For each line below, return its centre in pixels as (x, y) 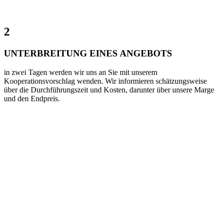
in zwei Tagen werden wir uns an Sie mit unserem (81, 72)
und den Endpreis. (32, 98)
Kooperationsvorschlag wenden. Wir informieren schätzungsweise (105, 81)
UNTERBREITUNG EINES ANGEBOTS (88, 53)
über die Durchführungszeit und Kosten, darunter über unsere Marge (109, 90)
